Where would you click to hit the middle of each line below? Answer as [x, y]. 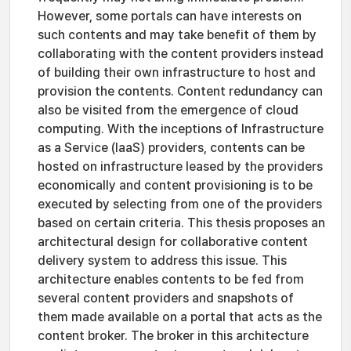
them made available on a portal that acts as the [180, 317]
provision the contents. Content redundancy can [180, 91]
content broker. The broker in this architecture [173, 336]
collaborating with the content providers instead [181, 54]
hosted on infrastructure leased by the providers [180, 166]
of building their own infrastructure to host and [177, 72]
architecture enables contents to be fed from [171, 279]
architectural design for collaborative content [173, 242]
